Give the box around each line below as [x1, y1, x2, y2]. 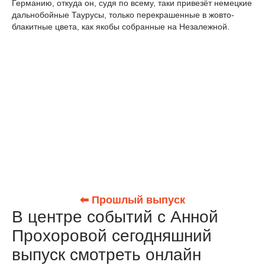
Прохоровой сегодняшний [12, 227, 212, 245]
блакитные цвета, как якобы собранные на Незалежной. [12, 22, 230, 32]
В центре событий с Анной [12, 208, 218, 227]
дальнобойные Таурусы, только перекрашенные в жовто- [12, 10, 234, 20]
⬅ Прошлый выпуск [80, 194, 185, 206]
